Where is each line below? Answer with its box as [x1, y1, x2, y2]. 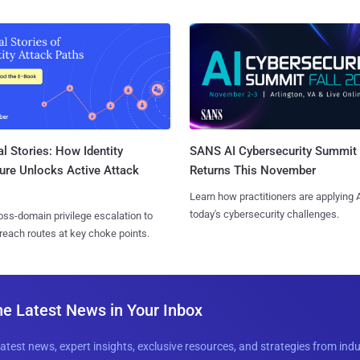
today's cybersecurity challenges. [189, 208, 339, 221]
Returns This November [189, 163, 316, 178]
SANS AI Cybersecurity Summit [189, 144, 357, 159]
